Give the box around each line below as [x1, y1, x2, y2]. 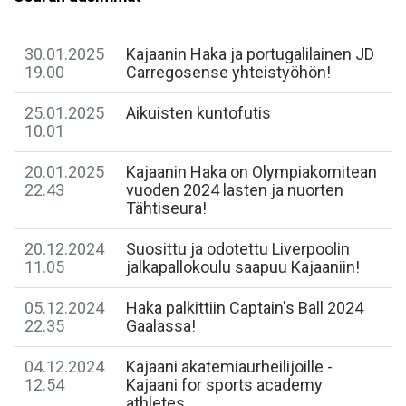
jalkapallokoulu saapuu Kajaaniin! [126, 257, 360, 277]
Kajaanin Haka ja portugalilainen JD [126, 44, 374, 64]
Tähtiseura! [126, 198, 207, 218]
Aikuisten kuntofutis [126, 103, 271, 123]
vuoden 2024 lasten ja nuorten [126, 180, 343, 200]
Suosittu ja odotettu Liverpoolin [126, 239, 350, 259]
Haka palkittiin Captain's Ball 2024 [126, 298, 363, 318]
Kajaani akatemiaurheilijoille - [126, 357, 333, 377]
